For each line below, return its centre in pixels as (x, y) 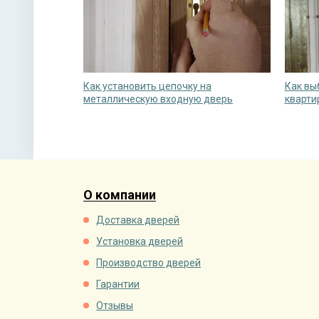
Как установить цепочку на (147, 87)
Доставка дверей (138, 220)
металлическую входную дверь (158, 99)
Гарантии (118, 284)
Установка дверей (140, 242)
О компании (120, 195)
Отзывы (115, 306)
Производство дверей (148, 263)
